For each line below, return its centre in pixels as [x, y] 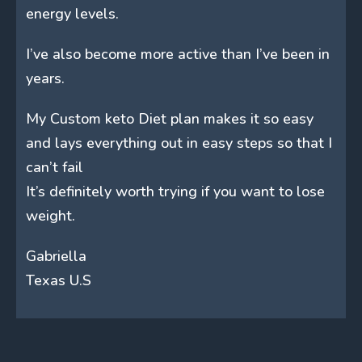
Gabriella [56, 256]
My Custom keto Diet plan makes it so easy [170, 118]
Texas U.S [59, 280]
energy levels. [72, 13]
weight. [51, 215]
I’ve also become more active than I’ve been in [178, 54]
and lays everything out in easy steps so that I [179, 143]
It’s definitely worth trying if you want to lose [175, 191]
